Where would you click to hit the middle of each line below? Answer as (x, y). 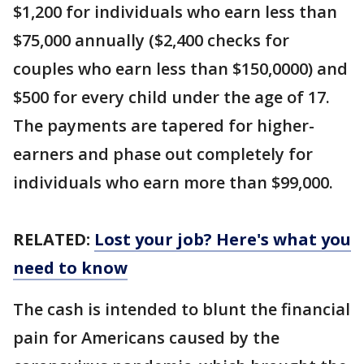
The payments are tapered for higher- (164, 126)
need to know (70, 268)
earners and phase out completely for (163, 154)
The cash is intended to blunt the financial (182, 309)
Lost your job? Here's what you (223, 239)
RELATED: (54, 239)
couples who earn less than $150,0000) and (180, 69)
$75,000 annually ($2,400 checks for (151, 40)
